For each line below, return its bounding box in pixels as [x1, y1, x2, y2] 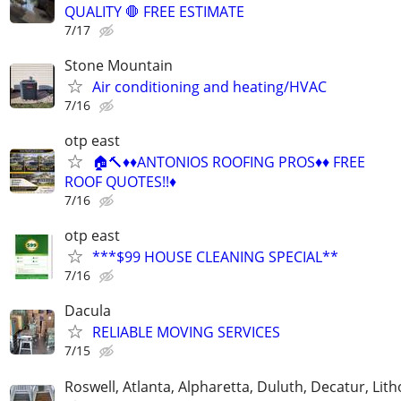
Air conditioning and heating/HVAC [92, 76, 327, 97]
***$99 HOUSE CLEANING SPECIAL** [92, 247, 338, 268]
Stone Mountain [64, 55, 173, 75]
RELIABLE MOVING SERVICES [92, 322, 280, 343]
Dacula [64, 301, 111, 321]
